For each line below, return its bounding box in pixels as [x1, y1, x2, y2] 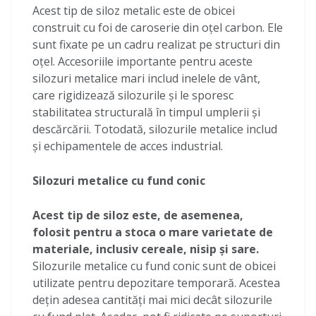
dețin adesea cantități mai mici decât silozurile [32, 292, 272, 308]
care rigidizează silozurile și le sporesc [32, 87, 233, 103]
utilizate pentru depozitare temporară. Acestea [32, 275, 280, 291]
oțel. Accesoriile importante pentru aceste [32, 54, 253, 69]
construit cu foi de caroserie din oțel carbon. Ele [32, 20, 283, 35]
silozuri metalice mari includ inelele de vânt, [32, 71, 260, 86]
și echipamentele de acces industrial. [32, 138, 223, 154]
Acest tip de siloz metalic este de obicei [32, 3, 235, 18]
